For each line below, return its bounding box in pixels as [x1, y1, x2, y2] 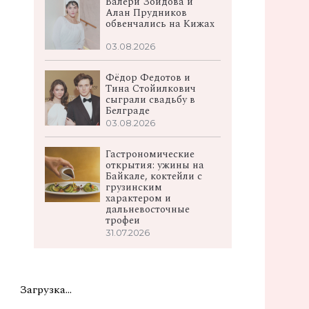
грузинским [106, 179, 163, 195]
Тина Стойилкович [106, 81, 197, 97]
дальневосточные [106, 201, 190, 217]
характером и [106, 190, 172, 206]
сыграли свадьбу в [106, 92, 196, 108]
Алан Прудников [106, 5, 188, 21]
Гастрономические [106, 146, 195, 162]
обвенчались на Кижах [106, 16, 215, 32]
